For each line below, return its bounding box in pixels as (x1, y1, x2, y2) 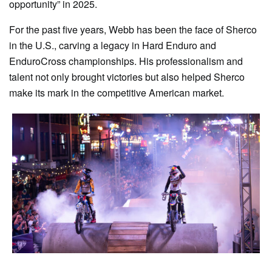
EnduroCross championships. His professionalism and (9, 54, 243, 69)
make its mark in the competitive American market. (9, 86, 224, 100)
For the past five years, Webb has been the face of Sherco (9, 22, 257, 37)
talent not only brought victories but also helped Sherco (9, 70, 245, 84)
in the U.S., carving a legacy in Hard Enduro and (9, 38, 216, 53)
